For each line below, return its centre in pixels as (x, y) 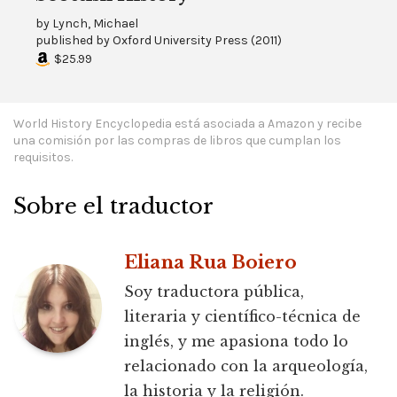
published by (74, 41)
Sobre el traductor (113, 206)
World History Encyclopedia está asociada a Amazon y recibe (187, 124)
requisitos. (43, 158)
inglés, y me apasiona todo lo (236, 342)
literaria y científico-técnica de (242, 317)
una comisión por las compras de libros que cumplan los (177, 141)
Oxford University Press (180, 41)
